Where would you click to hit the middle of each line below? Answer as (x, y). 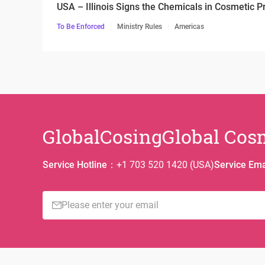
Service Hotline (75, 165)
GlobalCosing (102, 136)
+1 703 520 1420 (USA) (165, 165)
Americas (189, 27)
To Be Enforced (81, 27)
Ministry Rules (140, 27)
